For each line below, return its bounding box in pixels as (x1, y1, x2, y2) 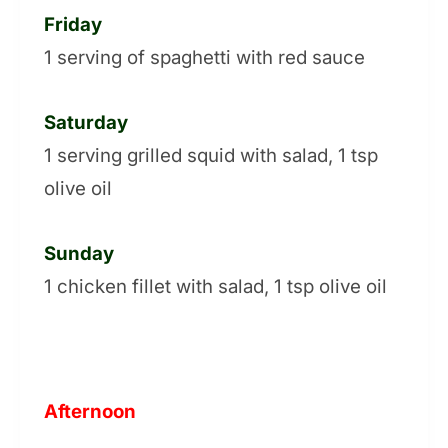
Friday (44, 13, 102, 37)
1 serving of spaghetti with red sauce (44, 46, 365, 70)
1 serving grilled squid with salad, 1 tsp (44, 144, 378, 168)
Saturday (44, 111, 128, 135)
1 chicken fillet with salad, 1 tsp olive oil (44, 275, 387, 299)
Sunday (44, 242, 114, 266)
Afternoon (44, 400, 136, 424)
